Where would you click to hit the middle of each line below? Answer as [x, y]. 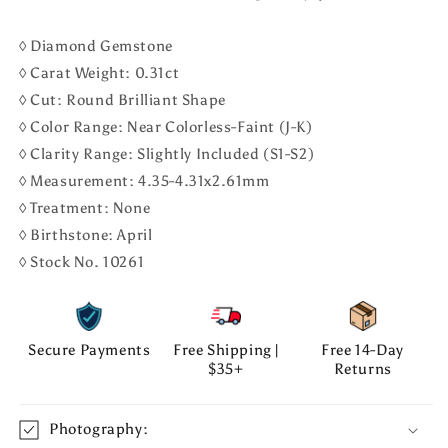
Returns [362, 368]
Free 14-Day [362, 349]
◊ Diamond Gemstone [96, 45]
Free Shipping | [225, 349]
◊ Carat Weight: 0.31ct [99, 72]
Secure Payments [89, 349]
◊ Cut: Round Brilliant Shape [122, 99]
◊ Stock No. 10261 [82, 261]
